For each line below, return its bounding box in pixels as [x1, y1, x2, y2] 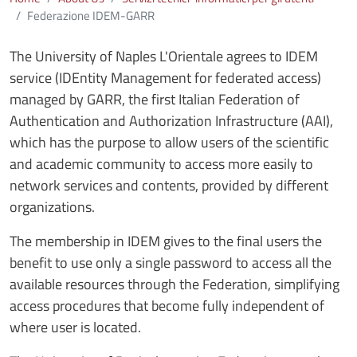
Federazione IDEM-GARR [27, 6, 155, 25]
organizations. [10, 195, 95, 218]
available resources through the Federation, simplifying [10, 273, 339, 295]
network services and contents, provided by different [10, 174, 328, 196]
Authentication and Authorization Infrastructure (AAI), [10, 109, 333, 131]
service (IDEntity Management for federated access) [10, 66, 321, 88]
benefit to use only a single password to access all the [10, 251, 331, 273]
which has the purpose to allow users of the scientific [10, 131, 329, 153]
